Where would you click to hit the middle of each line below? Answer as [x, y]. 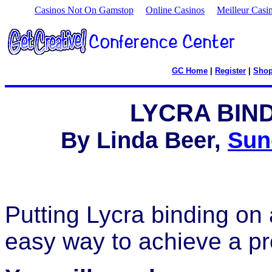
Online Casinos [175, 10]
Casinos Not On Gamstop [84, 10]
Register [230, 71]
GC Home [190, 71]
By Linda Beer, [144, 140]
